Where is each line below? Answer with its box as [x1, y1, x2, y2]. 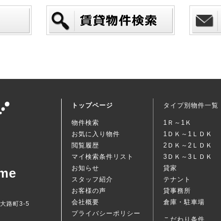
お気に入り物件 [72, 130, 120, 138]
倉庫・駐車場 [163, 198, 205, 206]
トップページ [72, 102, 113, 109]
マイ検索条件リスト [72, 153, 134, 160]
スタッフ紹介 [72, 176, 113, 183]
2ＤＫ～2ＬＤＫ [163, 142, 213, 149]
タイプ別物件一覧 [163, 102, 219, 109]
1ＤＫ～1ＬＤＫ [163, 130, 213, 138]
